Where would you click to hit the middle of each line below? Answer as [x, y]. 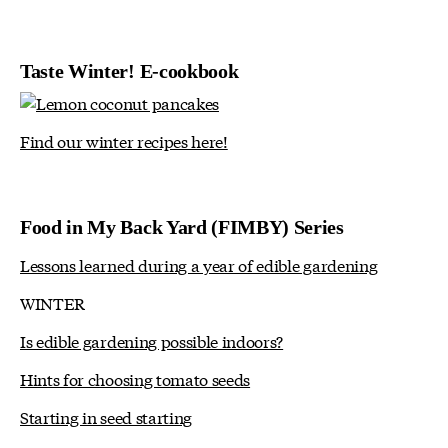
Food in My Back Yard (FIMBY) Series [182, 227]
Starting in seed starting [106, 417]
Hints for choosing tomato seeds [135, 379]
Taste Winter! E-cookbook [129, 70]
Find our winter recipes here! [124, 141]
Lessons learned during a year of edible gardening [199, 265]
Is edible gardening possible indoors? [152, 341]
